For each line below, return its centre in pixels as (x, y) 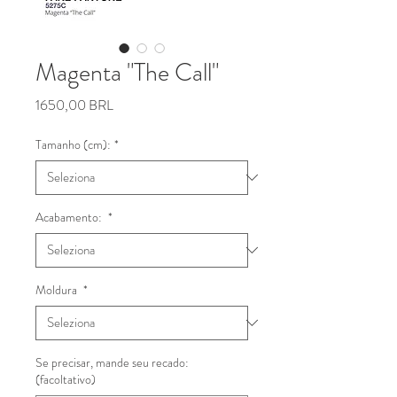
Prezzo (131, 104)
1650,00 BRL (74, 105)
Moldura (58, 289)
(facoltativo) (66, 379)
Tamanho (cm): (73, 144)
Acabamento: (70, 217)
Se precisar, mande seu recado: (112, 362)
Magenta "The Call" (127, 72)
